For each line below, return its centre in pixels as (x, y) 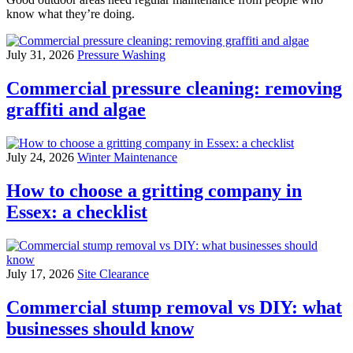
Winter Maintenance (127, 158)
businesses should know (100, 328)
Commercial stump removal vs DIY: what (174, 307)
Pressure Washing (121, 55)
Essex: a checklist (77, 212)
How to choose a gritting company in (154, 191)
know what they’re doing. (71, 14)
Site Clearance (113, 273)
